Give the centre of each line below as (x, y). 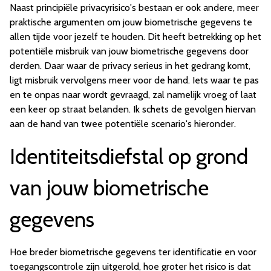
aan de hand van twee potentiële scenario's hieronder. (123, 124)
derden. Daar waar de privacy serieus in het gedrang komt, (130, 66)
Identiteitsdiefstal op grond (129, 157)
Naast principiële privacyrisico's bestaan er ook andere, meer (134, 8)
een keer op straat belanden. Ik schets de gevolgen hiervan (133, 109)
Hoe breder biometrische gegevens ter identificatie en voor (133, 252)
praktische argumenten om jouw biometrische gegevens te (131, 22)
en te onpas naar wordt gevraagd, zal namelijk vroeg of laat (133, 95)
